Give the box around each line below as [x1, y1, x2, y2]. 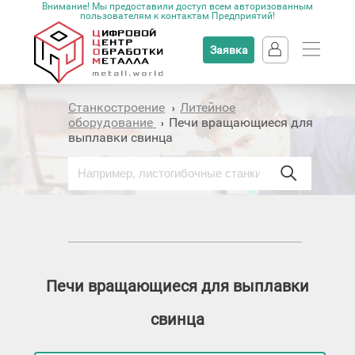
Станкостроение [68, 100, 166, 115]
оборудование [68, 115, 157, 130]
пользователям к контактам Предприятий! [80, 10, 275, 21]
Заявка [209, 44, 248, 56]
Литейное [180, 100, 236, 115]
